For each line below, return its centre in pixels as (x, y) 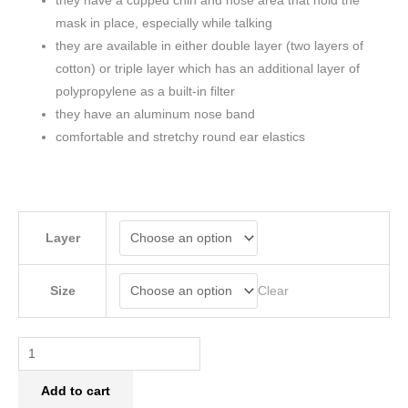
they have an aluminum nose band (156, 114)
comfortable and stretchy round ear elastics (181, 137)
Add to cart (76, 392)
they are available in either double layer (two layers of (210, 46)
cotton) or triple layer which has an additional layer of (208, 68)
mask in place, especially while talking (164, 23)
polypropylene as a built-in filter (146, 91)
